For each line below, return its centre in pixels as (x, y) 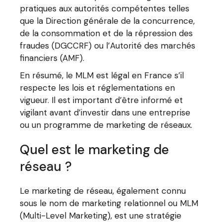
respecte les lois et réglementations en (98, 88)
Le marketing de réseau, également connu (103, 191)
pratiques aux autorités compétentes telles (105, 8)
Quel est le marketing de (95, 150)
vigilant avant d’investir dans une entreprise (105, 112)
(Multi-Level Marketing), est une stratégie (101, 216)
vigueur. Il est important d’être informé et (102, 100)
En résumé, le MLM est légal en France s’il (102, 75)
